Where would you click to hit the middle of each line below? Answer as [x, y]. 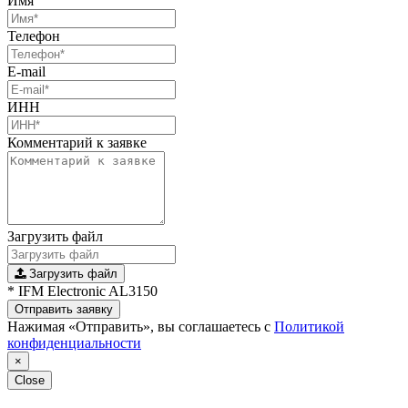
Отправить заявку [64, 309]
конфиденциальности [74, 342]
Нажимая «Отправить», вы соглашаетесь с [141, 326]
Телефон [34, 36]
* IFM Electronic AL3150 [82, 291]
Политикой [309, 326]
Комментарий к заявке [77, 142]
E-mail [26, 71]
